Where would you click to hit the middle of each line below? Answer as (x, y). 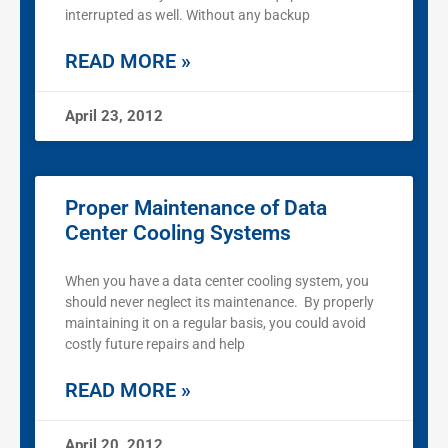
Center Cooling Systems (178, 233)
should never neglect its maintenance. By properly (219, 302)
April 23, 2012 (114, 116)
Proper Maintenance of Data (196, 208)
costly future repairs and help (155, 344)
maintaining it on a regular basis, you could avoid (215, 323)
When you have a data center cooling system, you (217, 281)
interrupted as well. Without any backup (187, 15)
